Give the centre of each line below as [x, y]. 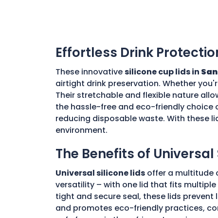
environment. [82, 130]
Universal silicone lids [100, 173]
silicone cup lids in [163, 72]
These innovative [90, 72]
